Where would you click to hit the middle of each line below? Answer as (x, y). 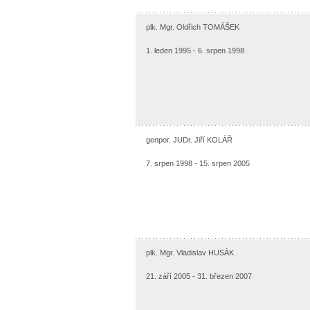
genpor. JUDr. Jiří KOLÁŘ (189, 139)
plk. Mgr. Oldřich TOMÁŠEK (192, 27)
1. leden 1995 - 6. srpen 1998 (195, 50)
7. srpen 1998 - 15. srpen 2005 (198, 163)
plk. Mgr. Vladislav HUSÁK (190, 252)
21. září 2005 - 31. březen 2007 (199, 276)
